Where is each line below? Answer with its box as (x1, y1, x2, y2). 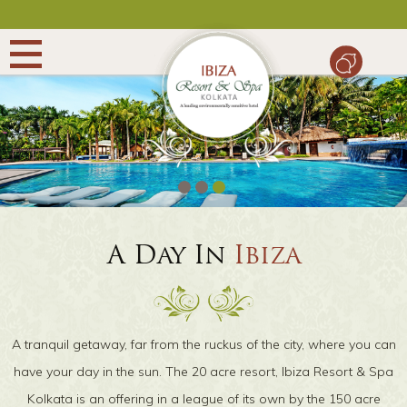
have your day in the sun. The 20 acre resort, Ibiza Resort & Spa (14, 363, 393, 380)
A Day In (106, 244, 233, 270)
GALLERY (37, 296, 104, 310)
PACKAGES (37, 194, 116, 208)
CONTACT (37, 347, 114, 361)
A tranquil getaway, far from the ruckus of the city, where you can (11, 336, 396, 352)
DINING (37, 245, 101, 259)
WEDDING (37, 93, 118, 106)
